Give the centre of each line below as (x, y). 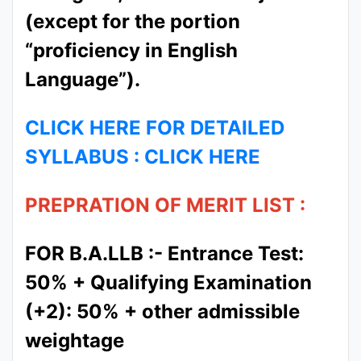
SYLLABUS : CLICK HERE (143, 157)
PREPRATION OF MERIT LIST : (165, 205)
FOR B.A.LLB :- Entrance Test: (164, 254)
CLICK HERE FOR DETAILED (155, 128)
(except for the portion (133, 22)
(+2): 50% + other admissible (162, 312)
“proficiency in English (131, 51)
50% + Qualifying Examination (168, 283)
